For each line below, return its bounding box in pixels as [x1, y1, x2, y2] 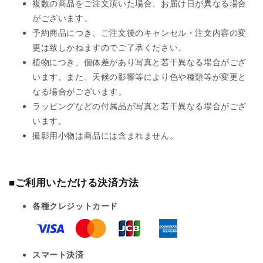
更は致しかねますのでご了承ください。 [32, 42, 187, 53]
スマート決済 [32, 249, 84, 261]
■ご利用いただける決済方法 [9, 176, 139, 190]
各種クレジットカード [32, 201, 118, 212]
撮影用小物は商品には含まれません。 [32, 130, 178, 141]
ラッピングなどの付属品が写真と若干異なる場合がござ [32, 101, 247, 112]
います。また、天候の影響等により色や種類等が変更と [32, 72, 247, 83]
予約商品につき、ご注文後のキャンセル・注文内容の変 [32, 28, 247, 39]
